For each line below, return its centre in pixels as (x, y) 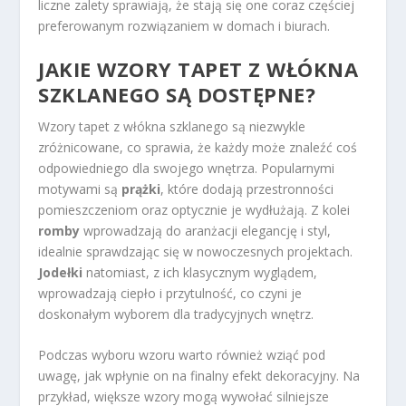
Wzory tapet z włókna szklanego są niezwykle (172, 127)
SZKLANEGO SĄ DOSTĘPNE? (177, 95)
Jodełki (61, 273)
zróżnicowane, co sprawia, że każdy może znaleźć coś (198, 148)
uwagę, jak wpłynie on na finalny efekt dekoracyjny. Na (199, 376)
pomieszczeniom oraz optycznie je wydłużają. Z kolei (194, 210)
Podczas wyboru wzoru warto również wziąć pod (182, 355)
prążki (141, 189)
